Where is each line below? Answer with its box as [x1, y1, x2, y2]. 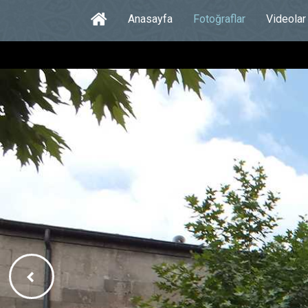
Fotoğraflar [193, 12, 245, 25]
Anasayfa [128, 12, 173, 25]
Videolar [266, 12, 306, 25]
